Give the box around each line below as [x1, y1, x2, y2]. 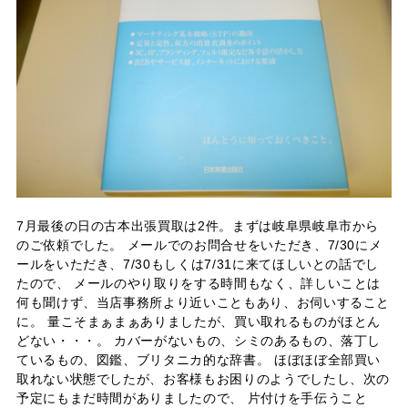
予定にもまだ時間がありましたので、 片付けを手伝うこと [15, 390, 368, 405]
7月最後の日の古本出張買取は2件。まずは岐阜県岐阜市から [15, 218, 380, 233]
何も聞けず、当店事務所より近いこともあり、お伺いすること [15, 294, 391, 310]
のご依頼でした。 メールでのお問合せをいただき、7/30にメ [15, 237, 382, 252]
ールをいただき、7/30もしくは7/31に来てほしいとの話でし [15, 256, 380, 271]
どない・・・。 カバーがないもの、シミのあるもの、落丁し [15, 332, 382, 348]
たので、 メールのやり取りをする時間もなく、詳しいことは [15, 275, 382, 291]
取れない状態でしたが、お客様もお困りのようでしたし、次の [15, 371, 391, 386]
